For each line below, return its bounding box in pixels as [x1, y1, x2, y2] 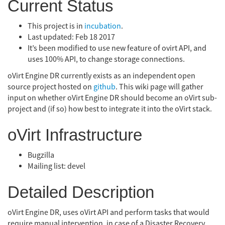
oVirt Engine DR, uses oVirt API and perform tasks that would [8, 207, 209, 218]
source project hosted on [8, 82, 93, 92]
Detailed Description [8, 182, 154, 201]
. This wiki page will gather [116, 82, 203, 92]
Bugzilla [28, 150, 54, 161]
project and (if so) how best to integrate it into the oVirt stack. [8, 104, 212, 115]
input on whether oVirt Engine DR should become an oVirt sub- [8, 93, 217, 103]
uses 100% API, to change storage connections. [28, 54, 185, 64]
